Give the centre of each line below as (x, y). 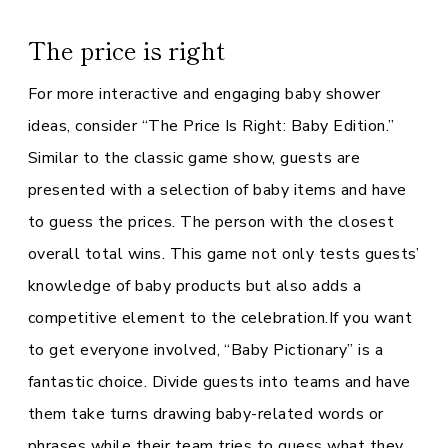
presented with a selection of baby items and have (217, 190)
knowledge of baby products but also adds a (195, 286)
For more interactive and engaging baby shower (204, 94)
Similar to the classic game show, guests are (194, 158)
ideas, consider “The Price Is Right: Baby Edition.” (211, 126)
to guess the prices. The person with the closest (211, 222)
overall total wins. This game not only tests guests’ (224, 254)
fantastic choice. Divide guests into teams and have (219, 382)
